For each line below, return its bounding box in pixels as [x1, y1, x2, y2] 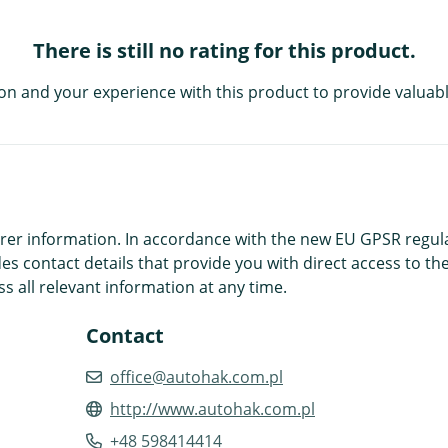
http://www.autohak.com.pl [110, 397, 315, 420]
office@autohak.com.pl [110, 365, 283, 388]
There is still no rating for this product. [32, 36, 416, 64]
